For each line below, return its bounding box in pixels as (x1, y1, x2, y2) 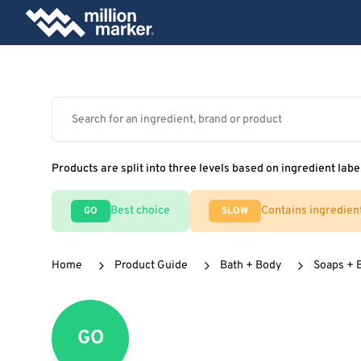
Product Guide (114, 259, 188, 272)
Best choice (110, 204, 170, 218)
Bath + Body (220, 259, 281, 272)
